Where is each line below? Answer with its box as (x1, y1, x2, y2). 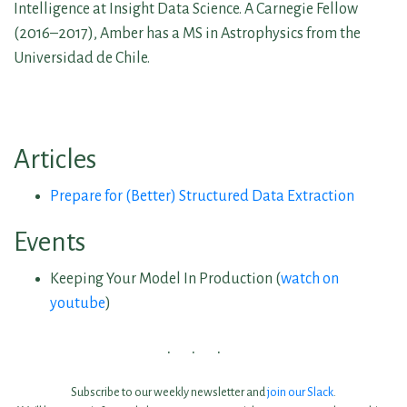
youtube (50, 294, 105, 312)
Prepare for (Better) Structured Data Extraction (50, 187, 354, 204)
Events (14, 227, 85, 256)
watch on (281, 270, 339, 287)
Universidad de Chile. (14, 49, 150, 66)
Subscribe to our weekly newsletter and (71, 385, 267, 399)
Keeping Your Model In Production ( (50, 270, 281, 287)
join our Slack (267, 385, 333, 399)
